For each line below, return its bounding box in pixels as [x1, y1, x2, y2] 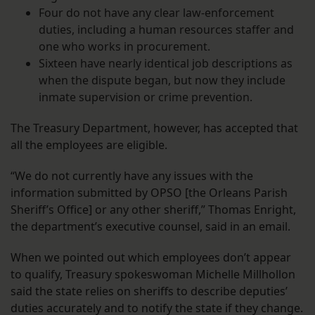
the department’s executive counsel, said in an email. [11, 219, 290, 235]
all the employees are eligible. [11, 137, 167, 153]
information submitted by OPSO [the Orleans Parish [11, 185, 288, 201]
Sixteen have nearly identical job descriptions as [39, 56, 292, 72]
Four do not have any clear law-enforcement [39, 5, 274, 21]
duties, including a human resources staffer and [39, 22, 294, 38]
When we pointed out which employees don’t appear [11, 250, 291, 266]
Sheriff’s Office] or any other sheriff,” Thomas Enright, [11, 202, 296, 218]
